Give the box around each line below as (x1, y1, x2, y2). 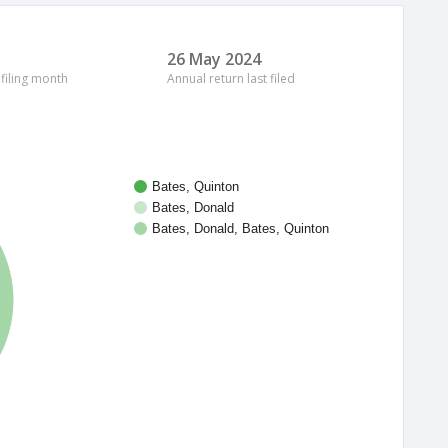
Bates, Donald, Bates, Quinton (152, 221, 329, 237)
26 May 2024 (167, 48, 261, 70)
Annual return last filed (167, 70, 295, 87)
